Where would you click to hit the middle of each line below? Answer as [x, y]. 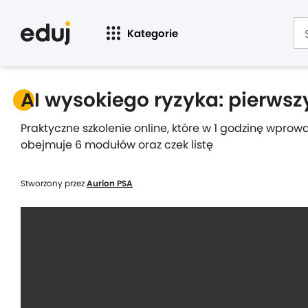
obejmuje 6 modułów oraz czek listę [117, 145]
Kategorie [153, 33]
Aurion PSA [110, 183]
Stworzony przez [54, 183]
